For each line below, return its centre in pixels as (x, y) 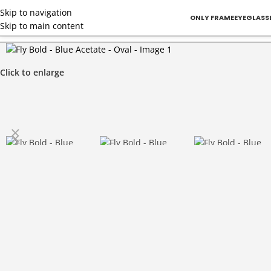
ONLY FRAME (212, 18)
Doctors (55, 28)
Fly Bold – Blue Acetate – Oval (134, 28)
